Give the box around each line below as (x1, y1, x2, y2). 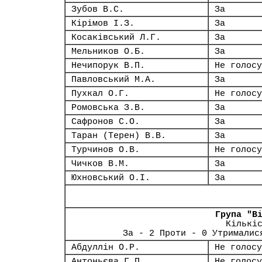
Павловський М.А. (71, 75, 156, 84)
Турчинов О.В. (71, 145, 140, 154)
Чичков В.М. (71, 159, 129, 168)
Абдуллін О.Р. (71, 243, 140, 252)
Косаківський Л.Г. (71, 33, 161, 42)
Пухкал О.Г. (71, 89, 129, 98)
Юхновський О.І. (71, 173, 150, 182)
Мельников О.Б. (71, 47, 145, 56)
